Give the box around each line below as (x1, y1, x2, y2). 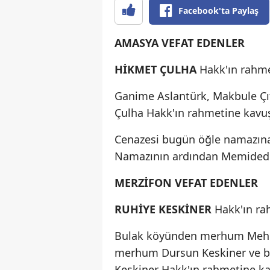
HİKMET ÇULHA (115, 61, 196, 77)
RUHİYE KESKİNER (115, 201, 215, 216)
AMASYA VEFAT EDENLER (115, 35, 245, 50)
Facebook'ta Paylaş (178, 4, 259, 16)
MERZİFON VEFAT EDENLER (115, 175, 258, 190)
